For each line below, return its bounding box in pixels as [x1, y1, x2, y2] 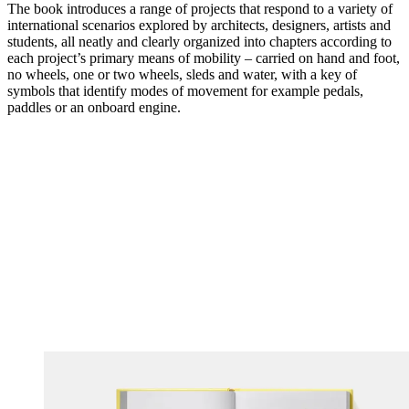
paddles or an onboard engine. [7, 100, 181, 116]
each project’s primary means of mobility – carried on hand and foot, [7, 50, 400, 67]
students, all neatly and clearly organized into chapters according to [7, 34, 392, 50]
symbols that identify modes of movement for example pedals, [7, 83, 363, 100]
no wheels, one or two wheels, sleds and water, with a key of [7, 67, 357, 83]
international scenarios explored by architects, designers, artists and [7, 17, 391, 34]
